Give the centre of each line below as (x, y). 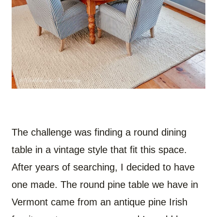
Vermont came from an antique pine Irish (100, 202)
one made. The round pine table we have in (105, 184)
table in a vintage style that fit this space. (99, 149)
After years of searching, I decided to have (103, 167)
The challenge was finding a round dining (99, 132)
